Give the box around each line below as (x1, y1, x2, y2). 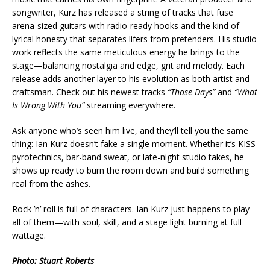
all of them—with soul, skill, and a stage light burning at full (12, 216, 242, 228)
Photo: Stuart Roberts (12, 255, 94, 267)
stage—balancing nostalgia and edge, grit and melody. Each (12, 60, 245, 72)
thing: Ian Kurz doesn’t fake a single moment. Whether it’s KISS (12, 138, 256, 150)
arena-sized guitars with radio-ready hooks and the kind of (12, 20, 239, 32)
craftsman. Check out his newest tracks (12, 86, 168, 98)
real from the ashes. (12, 178, 90, 190)
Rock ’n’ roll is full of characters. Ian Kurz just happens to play (12, 203, 250, 215)
